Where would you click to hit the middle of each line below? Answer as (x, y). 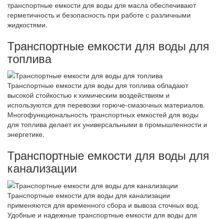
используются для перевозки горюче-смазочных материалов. (106, 105)
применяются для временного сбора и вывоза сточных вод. (103, 205)
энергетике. (26, 134)
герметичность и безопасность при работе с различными (99, 15)
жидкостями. (27, 25)
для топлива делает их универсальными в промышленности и (107, 124)
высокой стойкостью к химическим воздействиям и (88, 95)
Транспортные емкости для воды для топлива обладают (98, 85)
